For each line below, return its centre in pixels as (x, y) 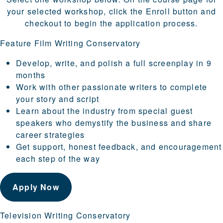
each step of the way (58, 159)
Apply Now (36, 187)
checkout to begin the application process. (111, 23)
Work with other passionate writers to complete (112, 87)
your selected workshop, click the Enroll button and (111, 11)
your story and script (58, 99)
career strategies (51, 135)
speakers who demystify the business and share (114, 123)
